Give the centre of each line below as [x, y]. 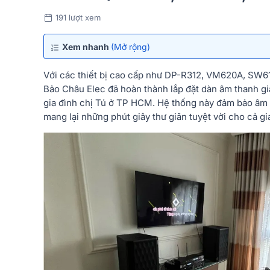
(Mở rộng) [130, 46]
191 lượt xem [78, 17]
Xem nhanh [86, 46]
